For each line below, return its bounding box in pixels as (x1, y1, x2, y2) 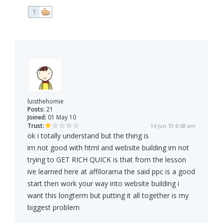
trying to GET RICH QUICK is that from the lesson (27, 155, 186, 165)
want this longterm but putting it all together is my (27, 191, 189, 201)
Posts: (27, 105, 45, 114)
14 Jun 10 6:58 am (150, 122, 196, 130)
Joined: (27, 113, 46, 122)
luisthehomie (27, 97, 64, 106)
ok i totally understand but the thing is (27, 131, 149, 141)
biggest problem (27, 203, 80, 213)
